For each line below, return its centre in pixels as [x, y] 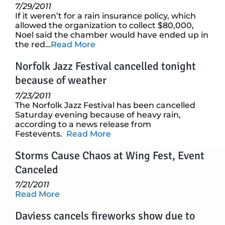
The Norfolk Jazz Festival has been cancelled [105, 105]
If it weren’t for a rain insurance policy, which [105, 16]
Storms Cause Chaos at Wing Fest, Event [110, 155]
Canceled [37, 169]
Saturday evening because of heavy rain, [98, 115]
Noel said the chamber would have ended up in [112, 35]
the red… [33, 45]
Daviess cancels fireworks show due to [105, 216]
